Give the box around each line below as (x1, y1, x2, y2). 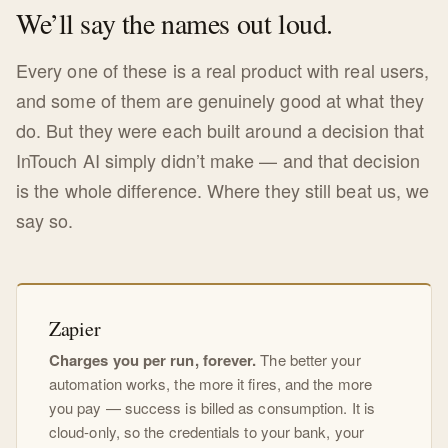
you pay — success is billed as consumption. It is (49, 397, 375, 419)
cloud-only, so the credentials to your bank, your (49, 421, 364, 443)
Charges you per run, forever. (49, 349, 257, 372)
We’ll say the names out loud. (16, 4, 333, 43)
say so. (16, 207, 74, 234)
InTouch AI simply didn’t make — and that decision (16, 147, 420, 174)
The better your (256, 349, 361, 371)
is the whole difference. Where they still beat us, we (16, 177, 430, 204)
